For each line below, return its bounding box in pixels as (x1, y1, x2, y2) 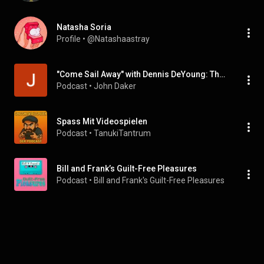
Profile (57, 34, 81, 44)
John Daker (94, 81, 136, 91)
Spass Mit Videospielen (57, 117, 147, 126)
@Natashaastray (87, 34, 150, 44)
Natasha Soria (57, 22, 111, 32)
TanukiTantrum (94, 128, 151, 138)
